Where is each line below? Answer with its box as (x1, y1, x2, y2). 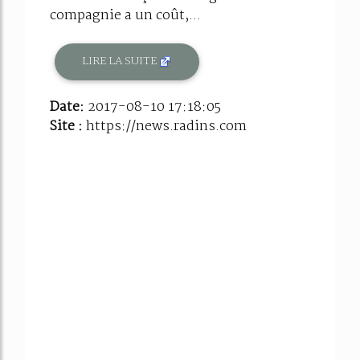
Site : (50, 115, 86, 137)
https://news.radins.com (86, 115, 247, 137)
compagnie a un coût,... (50, 4, 201, 27)
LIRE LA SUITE (82, 52, 160, 71)
